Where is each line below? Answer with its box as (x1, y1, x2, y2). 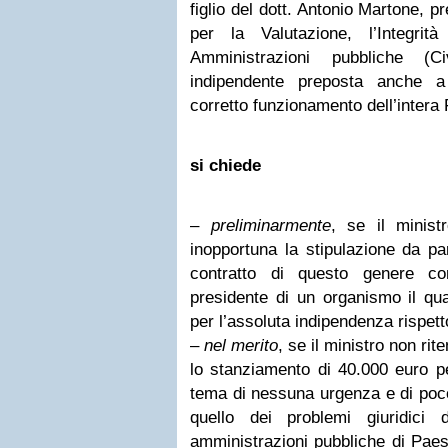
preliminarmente (210, 216, 331, 235)
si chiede (190, 156, 261, 175)
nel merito (204, 336, 278, 355)
